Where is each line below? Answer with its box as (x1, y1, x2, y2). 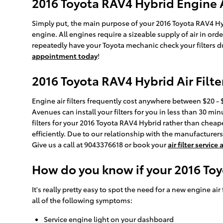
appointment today (32, 51, 98, 61)
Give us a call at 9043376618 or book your (32, 139, 168, 150)
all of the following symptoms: (32, 195, 132, 206)
